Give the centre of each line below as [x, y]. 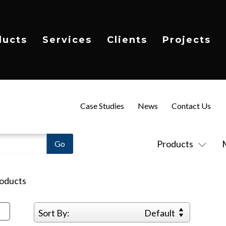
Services [67, 40]
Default [160, 213]
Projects [187, 40]
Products [175, 144]
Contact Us [191, 105]
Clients [127, 40]
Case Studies [102, 105]
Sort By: [54, 213]
